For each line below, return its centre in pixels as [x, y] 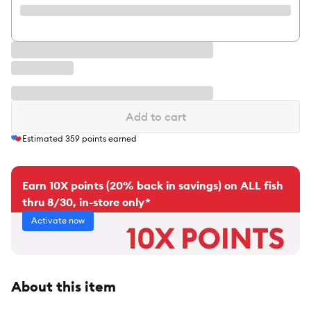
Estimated [44, 139]
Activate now [58, 221]
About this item [64, 287]
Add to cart [155, 117]
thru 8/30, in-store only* [86, 202]
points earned [108, 139]
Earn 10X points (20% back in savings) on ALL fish [153, 186]
